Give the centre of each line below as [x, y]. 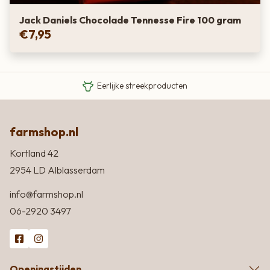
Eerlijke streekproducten [143, 86]
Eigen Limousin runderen [142, 70]
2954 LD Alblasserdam [57, 170]
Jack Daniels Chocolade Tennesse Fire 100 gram [130, 20]
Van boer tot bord [143, 55]
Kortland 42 [34, 153]
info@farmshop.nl [46, 194]
